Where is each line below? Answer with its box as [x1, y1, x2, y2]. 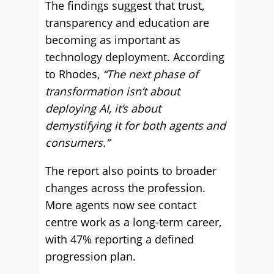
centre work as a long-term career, [45, 215, 221, 229]
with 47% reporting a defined [45, 232, 194, 246]
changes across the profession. [45, 180, 206, 195]
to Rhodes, [45, 67, 103, 81]
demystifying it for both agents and [45, 118, 226, 133]
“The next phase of [103, 67, 198, 81]
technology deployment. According [45, 50, 224, 64]
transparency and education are [45, 15, 209, 30]
